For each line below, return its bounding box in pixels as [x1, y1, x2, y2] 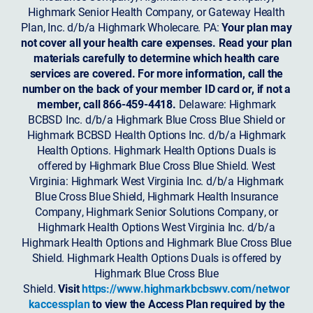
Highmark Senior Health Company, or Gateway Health [28, 3, 285, 19]
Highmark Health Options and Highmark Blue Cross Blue [22, 234, 291, 249]
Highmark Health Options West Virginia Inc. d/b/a [38, 219, 275, 234]
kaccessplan [28, 296, 90, 311]
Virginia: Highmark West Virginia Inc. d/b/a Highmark [29, 173, 284, 188]
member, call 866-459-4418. [36, 96, 176, 111]
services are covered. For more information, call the [29, 65, 284, 80]
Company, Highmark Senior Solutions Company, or [35, 203, 278, 219]
